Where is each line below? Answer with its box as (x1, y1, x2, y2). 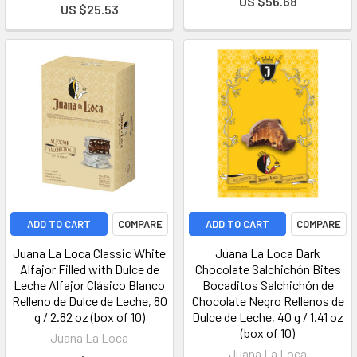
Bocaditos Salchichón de (202, 277, 334, 292)
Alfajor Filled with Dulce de (19, 261, 159, 277)
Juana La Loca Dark (215, 245, 320, 261)
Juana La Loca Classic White (13, 245, 166, 261)
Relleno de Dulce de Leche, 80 (11, 293, 167, 308)
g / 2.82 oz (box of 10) (33, 309, 145, 324)
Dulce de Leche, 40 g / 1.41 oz (192, 309, 343, 324)
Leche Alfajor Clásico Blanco (14, 277, 165, 292)
